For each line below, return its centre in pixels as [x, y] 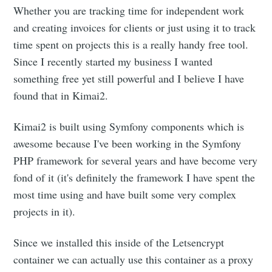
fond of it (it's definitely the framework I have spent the [134, 178]
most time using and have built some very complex [125, 195]
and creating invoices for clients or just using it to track [135, 28]
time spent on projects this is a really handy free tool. [131, 45]
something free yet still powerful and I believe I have [129, 79]
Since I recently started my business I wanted [113, 62]
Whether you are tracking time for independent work [129, 11]
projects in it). [45, 212]
